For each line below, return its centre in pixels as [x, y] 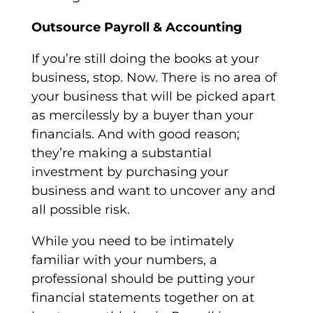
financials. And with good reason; [135, 134]
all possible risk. [80, 210]
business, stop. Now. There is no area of [154, 78]
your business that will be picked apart [153, 97]
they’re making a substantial [121, 153]
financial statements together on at [143, 298]
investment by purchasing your [130, 172]
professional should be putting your [143, 279]
